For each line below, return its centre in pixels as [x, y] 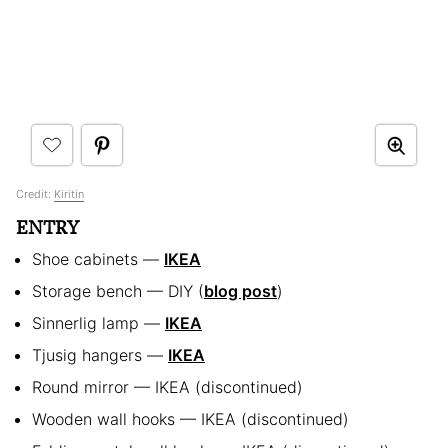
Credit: [35, 194]
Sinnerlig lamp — [98, 323]
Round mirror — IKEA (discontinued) [167, 387]
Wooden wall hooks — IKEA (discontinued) [190, 419]
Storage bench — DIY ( [118, 291]
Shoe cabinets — [98, 259]
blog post [240, 291]
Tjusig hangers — [100, 355]
